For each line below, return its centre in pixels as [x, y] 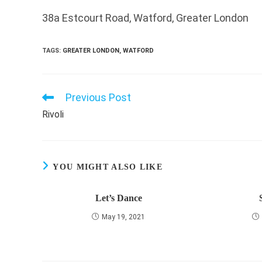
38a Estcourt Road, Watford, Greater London [145, 18]
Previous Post [98, 97]
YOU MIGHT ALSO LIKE [108, 167]
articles [53, 119]
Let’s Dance [118, 198]
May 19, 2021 [124, 217]
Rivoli [53, 114]
